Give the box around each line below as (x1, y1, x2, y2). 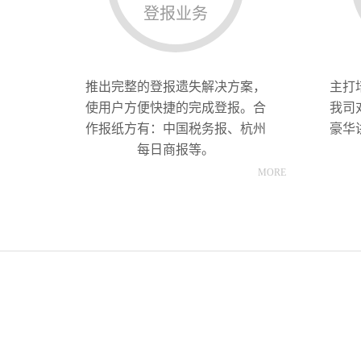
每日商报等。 (137, 143, 215, 156)
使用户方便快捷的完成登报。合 (85, 101, 267, 114)
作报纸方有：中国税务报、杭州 (85, 122, 267, 135)
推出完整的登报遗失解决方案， (85, 80, 267, 93)
